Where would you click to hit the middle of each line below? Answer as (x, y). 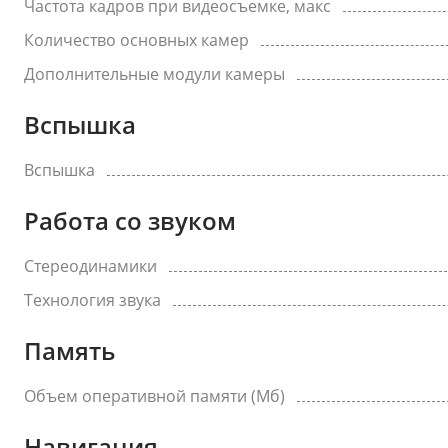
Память (69, 350)
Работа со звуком (130, 220)
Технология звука (92, 300)
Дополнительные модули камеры (154, 74)
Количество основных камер (136, 40)
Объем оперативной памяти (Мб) (154, 396)
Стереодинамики (90, 266)
